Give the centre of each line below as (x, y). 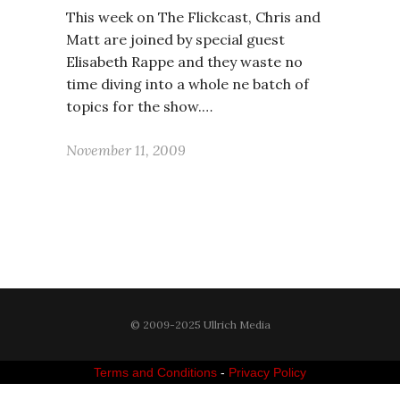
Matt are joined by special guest (175, 39)
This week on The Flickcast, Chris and (193, 17)
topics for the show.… (139, 106)
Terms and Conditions (155, 372)
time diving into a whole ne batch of (187, 84)
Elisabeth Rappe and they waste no (184, 62)
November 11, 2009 (126, 150)
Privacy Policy (267, 372)
